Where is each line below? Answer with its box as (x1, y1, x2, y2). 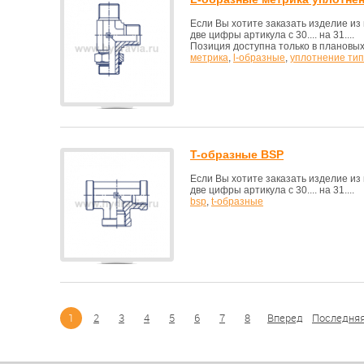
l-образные (233, 52, 285, 63)
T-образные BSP (190, 148, 284, 161)
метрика (190, 52, 228, 63)
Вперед (267, 312, 303, 324)
